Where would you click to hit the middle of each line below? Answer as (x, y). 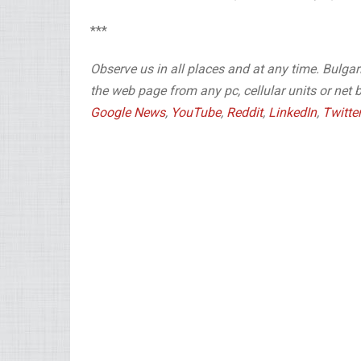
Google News (128, 112)
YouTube (196, 112)
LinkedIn (293, 112)
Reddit (245, 112)
